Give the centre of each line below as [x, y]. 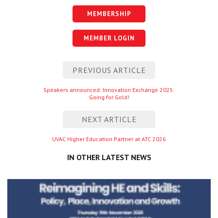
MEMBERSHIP [109, 14]
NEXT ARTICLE [109, 119]
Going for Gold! [109, 97]
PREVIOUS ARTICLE [109, 70]
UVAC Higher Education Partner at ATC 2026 [109, 139]
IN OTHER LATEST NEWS [109, 157]
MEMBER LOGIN [109, 38]
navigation [33, 83]
